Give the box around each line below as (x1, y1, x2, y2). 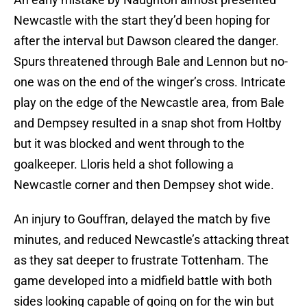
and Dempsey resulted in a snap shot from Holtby (14, 116, 282, 131)
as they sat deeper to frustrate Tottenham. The (14, 253, 269, 268)
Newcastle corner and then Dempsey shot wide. (14, 177, 274, 193)
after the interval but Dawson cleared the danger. (14, 34, 279, 49)
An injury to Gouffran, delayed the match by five (14, 212, 271, 227)
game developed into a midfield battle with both (14, 273, 272, 288)
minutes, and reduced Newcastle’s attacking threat (14, 232, 289, 247)
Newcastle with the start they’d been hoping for (14, 13, 270, 28)
